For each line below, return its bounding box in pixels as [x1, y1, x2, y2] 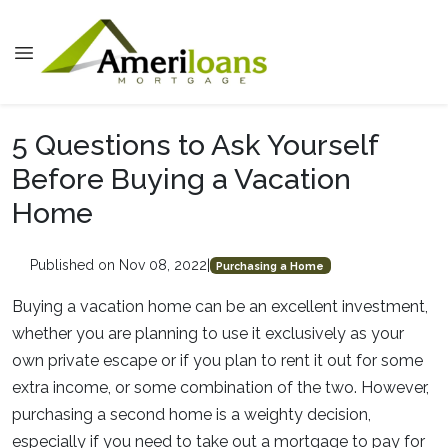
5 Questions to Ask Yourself [12, 128, 378, 162]
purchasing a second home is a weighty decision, [12, 405, 371, 424]
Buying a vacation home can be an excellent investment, [12, 297, 428, 316]
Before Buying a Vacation [12, 162, 351, 196]
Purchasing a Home [216, 259, 325, 272]
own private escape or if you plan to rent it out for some [12, 351, 423, 370]
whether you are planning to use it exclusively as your [12, 324, 404, 343]
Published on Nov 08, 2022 [29, 257, 207, 273]
